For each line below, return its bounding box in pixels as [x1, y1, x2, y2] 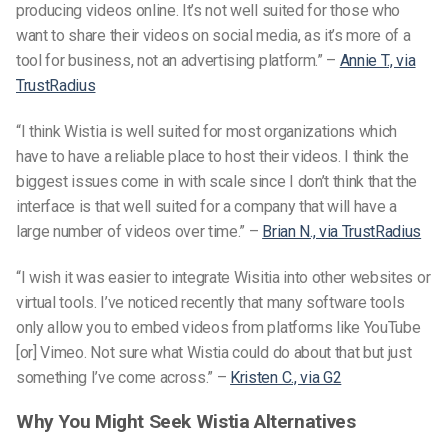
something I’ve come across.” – [16, 367, 231, 387]
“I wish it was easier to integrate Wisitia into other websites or [16, 267, 431, 287]
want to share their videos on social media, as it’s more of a [16, 26, 411, 46]
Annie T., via [339, 51, 416, 71]
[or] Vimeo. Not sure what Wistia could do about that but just [16, 342, 412, 362]
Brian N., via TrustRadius [262, 221, 422, 241]
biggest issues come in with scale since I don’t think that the [16, 171, 418, 191]
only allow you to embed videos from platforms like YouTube [16, 317, 421, 337]
